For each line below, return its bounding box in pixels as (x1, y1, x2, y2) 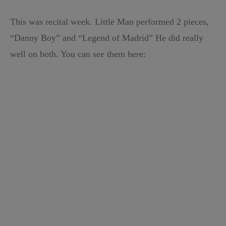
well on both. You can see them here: (10, 49, 146, 59)
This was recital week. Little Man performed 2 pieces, (10, 17, 209, 27)
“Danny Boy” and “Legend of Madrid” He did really (10, 33, 203, 43)
